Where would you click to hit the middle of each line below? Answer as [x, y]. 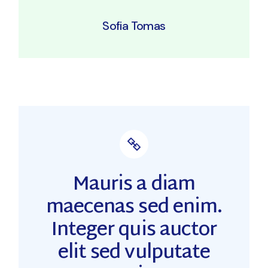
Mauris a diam [134, 185]
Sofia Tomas [134, 26]
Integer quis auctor [134, 231]
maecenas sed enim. [134, 208]
